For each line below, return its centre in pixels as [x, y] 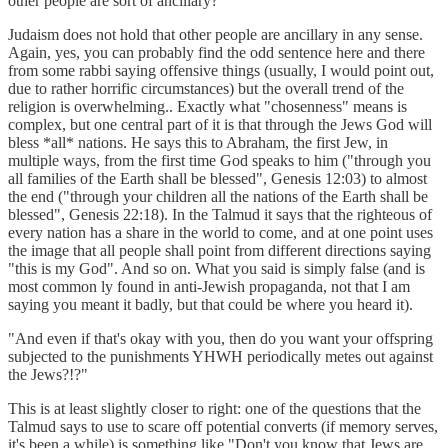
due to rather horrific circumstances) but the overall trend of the [206, 88]
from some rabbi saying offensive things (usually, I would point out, [221, 70]
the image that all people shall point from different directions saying [219, 250]
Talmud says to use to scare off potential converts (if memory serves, [223, 426]
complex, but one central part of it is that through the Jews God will [220, 124]
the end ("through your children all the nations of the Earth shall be [218, 196]
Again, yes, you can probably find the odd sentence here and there [216, 52]
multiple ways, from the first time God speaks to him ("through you [219, 160]
